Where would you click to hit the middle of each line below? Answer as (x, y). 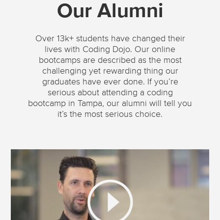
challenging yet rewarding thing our (110, 71)
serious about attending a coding (110, 93)
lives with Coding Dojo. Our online (110, 49)
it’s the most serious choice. (110, 114)
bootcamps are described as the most (110, 60)
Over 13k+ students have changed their (110, 39)
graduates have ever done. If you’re (110, 82)
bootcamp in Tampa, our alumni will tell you (110, 103)
